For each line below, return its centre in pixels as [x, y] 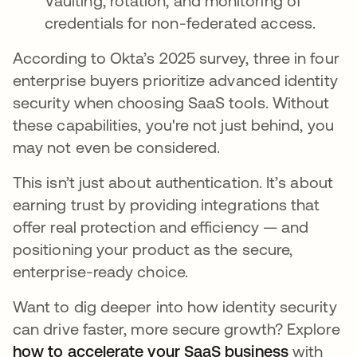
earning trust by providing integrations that [167, 204]
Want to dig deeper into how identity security [175, 306]
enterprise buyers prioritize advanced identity [175, 80]
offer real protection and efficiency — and [161, 226]
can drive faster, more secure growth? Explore [177, 328]
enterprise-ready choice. [100, 271]
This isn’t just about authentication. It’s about [173, 182]
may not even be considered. [117, 147]
